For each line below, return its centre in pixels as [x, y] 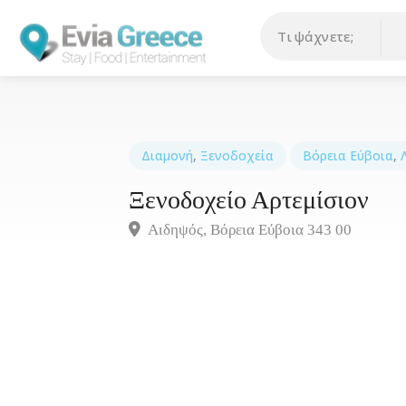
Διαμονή [167, 155]
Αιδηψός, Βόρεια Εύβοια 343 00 [248, 229]
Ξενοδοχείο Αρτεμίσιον [249, 199]
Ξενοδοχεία [237, 155]
